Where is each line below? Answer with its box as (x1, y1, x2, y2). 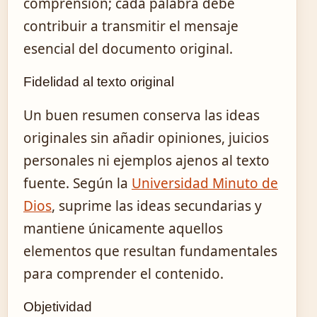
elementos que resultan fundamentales (23, 242, 277, 261)
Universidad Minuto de (132, 174, 278, 193)
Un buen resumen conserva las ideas (23, 106, 260, 125)
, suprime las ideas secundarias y (52, 197, 262, 216)
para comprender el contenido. (23, 265, 224, 284)
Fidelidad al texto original (23, 74, 174, 90)
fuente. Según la (23, 174, 132, 193)
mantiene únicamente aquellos (23, 219, 223, 238)
